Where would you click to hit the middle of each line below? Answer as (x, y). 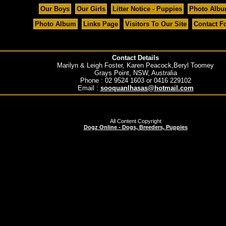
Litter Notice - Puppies (147, 9)
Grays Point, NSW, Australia (135, 73)
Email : (89, 88)
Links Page (101, 24)
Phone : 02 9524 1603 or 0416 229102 (135, 81)
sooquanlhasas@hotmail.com (147, 88)
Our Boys (55, 9)
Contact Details (135, 58)
